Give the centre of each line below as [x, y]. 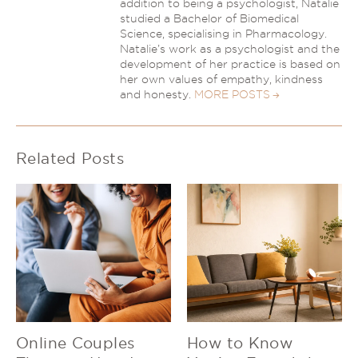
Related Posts [70, 159]
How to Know [240, 344]
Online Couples [76, 344]
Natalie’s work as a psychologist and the [230, 49]
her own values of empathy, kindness [221, 80]
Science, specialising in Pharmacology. [223, 34]
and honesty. [157, 95]
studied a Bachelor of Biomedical [209, 19]
